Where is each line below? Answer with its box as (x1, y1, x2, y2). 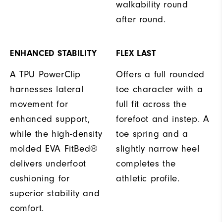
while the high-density (10, 128, 103, 139)
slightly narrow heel (116, 143, 200, 154)
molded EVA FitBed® (10, 143, 98, 154)
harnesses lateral (10, 83, 84, 95)
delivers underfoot (10, 158, 86, 169)
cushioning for (10, 172, 70, 184)
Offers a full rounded (116, 68, 205, 80)
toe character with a (116, 83, 203, 95)
